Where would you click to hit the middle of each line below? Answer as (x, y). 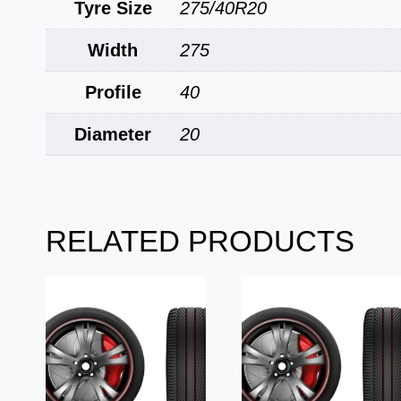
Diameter (113, 135)
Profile (113, 93)
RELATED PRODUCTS (200, 241)
